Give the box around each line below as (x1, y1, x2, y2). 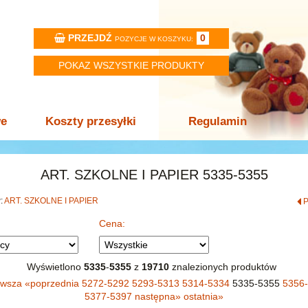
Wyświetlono (26, 261, 84, 272)
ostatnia (184, 290, 218, 302)
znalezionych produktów (168, 261, 282, 272)
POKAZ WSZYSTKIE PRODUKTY (58, 59, 204, 71)
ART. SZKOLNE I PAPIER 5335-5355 (40, 167, 268, 182)
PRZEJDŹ (67, 32, 112, 43)
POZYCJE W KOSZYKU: (114, 34, 193, 43)
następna (135, 290, 175, 302)
